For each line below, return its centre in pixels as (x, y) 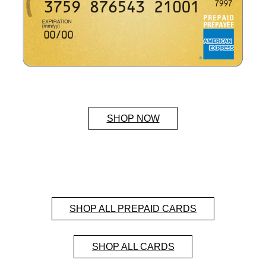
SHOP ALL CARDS (133, 246)
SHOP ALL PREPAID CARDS (133, 208)
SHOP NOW (133, 118)
